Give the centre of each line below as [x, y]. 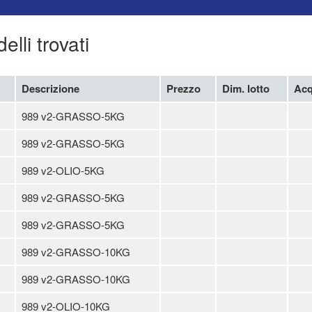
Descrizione [50, 88]
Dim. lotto [246, 88]
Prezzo [184, 88]
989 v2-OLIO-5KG [63, 170]
